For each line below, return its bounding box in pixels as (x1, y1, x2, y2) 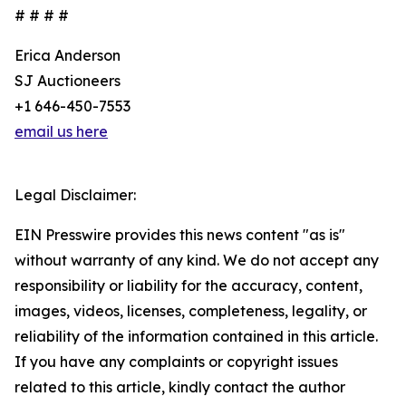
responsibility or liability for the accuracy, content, (14, 276, 362, 295)
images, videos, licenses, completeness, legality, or (14, 302, 367, 321)
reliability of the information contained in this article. (14, 327, 378, 346)
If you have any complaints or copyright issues (14, 353, 338, 372)
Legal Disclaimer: (14, 186, 136, 205)
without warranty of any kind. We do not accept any (14, 251, 379, 270)
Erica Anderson (14, 46, 121, 65)
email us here (14, 122, 108, 141)
